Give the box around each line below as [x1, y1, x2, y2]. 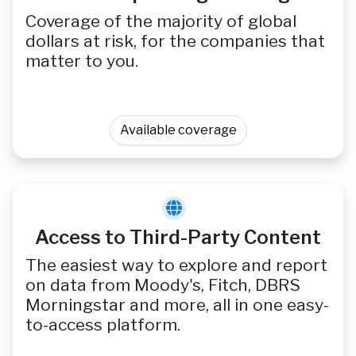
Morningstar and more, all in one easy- [25, 295, 329, 315]
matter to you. [25, 51, 138, 72]
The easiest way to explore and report [25, 255, 327, 276]
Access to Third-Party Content [35, 226, 321, 250]
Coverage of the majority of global [25, 11, 296, 32]
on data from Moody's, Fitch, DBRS [25, 275, 300, 296]
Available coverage [119, 122, 237, 138]
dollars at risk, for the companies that [25, 31, 325, 52]
